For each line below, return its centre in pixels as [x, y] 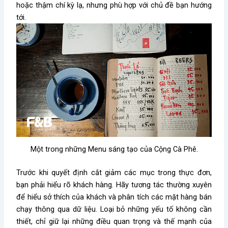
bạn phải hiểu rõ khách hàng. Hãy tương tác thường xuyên [114, 184]
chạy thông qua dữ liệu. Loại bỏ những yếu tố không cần [114, 209]
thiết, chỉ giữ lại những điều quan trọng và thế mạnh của [114, 221]
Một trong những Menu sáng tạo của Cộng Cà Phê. [114, 149]
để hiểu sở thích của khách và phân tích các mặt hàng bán [114, 197]
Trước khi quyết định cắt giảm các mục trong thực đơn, [114, 172]
